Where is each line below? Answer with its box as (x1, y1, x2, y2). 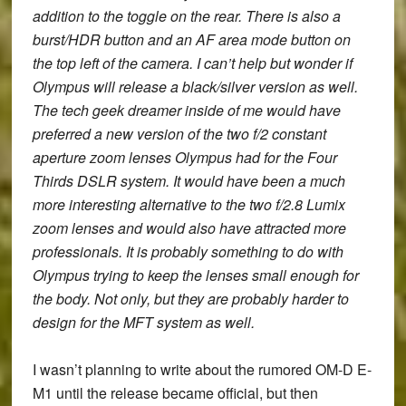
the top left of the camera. (32, 53, 193, 73)
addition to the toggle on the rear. (32, 5, 246, 26)
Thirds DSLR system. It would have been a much (32, 170, 345, 191)
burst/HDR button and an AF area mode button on (32, 29, 351, 50)
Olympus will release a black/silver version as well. (32, 76, 358, 97)
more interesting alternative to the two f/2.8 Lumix (32, 194, 345, 215)
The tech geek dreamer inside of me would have (32, 100, 341, 121)
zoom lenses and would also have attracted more (32, 217, 346, 238)
